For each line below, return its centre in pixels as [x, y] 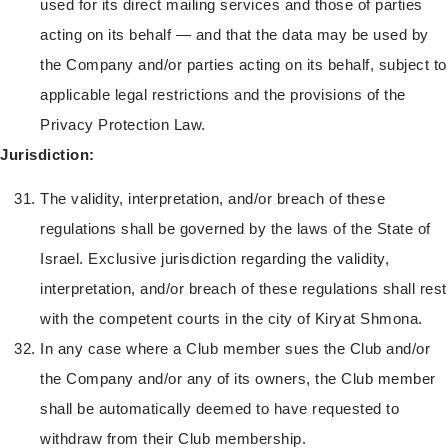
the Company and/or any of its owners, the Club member [238, 378]
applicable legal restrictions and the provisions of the [223, 94]
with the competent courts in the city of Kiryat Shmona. [231, 318]
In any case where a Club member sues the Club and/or [235, 348]
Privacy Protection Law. [123, 124]
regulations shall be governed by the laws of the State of [235, 228]
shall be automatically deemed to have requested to [219, 408]
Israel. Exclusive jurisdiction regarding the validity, [214, 258]
